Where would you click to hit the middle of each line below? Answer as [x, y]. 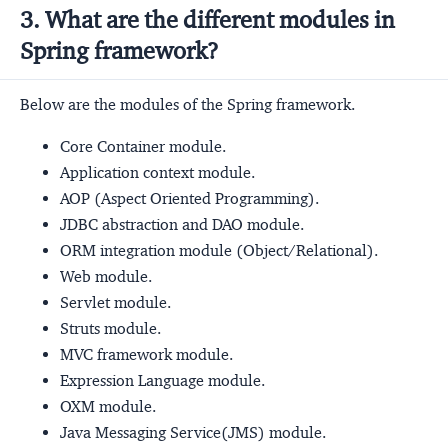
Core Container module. [143, 146]
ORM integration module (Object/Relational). [219, 250]
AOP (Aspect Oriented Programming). [189, 198]
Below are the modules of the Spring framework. [187, 104]
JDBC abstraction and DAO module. [182, 224]
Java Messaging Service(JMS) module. [193, 432]
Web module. [106, 276]
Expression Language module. [162, 380]
